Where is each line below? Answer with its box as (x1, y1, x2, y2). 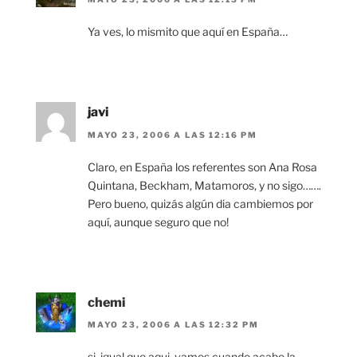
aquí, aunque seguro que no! (88, 214, 229, 229)
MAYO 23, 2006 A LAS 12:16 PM (88, 129, 257, 139)
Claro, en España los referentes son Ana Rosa (88, 159, 317, 174)
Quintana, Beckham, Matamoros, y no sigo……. (88, 178, 321, 192)
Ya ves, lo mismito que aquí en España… (88, 25, 288, 39)
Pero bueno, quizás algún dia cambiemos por (88, 196, 313, 210)
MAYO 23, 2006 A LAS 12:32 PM (88, 320, 259, 330)
